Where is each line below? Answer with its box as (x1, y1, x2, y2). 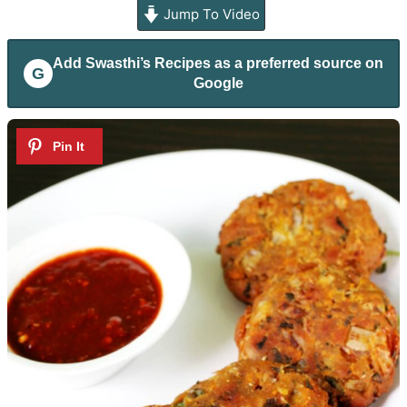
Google (193, 74, 243, 91)
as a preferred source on (211, 55, 383, 71)
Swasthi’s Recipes (85, 55, 211, 71)
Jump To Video (160, 5, 261, 23)
